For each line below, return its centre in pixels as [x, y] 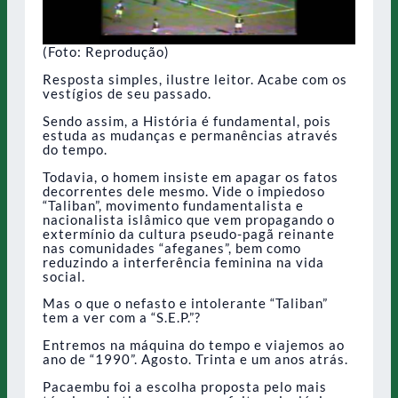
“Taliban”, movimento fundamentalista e [173, 205]
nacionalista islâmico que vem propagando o [189, 219]
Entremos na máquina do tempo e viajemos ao [194, 345]
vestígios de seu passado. [127, 93]
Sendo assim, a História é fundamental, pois [187, 120]
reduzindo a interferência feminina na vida [183, 262]
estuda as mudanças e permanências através [191, 135]
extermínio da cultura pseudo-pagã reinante [189, 233]
